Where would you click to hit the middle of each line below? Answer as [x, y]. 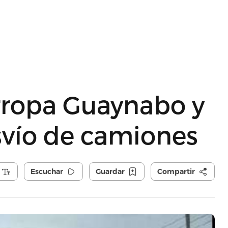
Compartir [176, 172]
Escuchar [47, 172]
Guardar [110, 172]
